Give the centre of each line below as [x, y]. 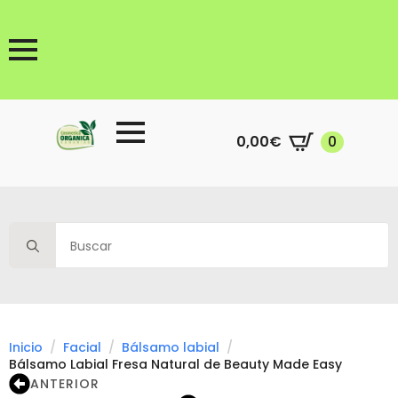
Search [32, 230]
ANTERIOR [65, 383]
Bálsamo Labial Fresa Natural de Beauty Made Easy [175, 364]
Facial [82, 347]
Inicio [26, 347]
